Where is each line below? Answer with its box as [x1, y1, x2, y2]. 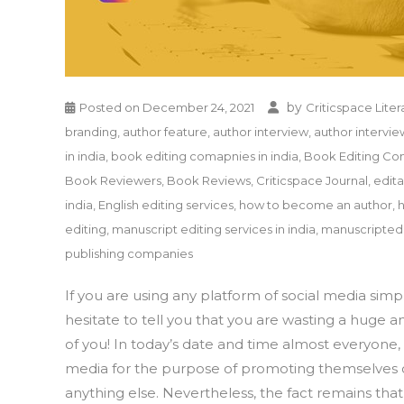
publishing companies [65, 246, 193, 261]
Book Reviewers [65, 173, 161, 188]
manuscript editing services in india [112, 222, 316, 236]
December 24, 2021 [142, 100, 254, 115]
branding [65, 124, 117, 139]
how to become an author [239, 197, 392, 212]
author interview [213, 124, 308, 139]
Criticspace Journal [256, 173, 368, 188]
